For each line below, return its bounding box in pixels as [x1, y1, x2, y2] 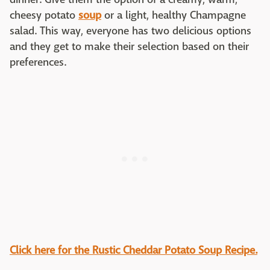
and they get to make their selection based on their [10, 40, 249, 54]
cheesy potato [10, 8, 78, 23]
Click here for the [10, 243, 89, 258]
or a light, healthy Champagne [101, 8, 246, 23]
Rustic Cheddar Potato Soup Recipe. [92, 243, 257, 258]
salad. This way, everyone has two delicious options [10, 24, 251, 39]
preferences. [10, 55, 66, 70]
